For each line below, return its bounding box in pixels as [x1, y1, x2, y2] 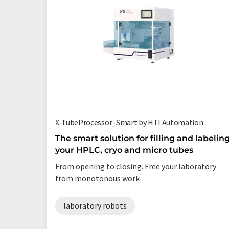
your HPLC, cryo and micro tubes [55, 145, 193, 155]
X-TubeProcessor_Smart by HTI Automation [55, 117, 203, 127]
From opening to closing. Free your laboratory [55, 161, 216, 171]
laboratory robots [63, 200, 127, 211]
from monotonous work [55, 173, 140, 184]
